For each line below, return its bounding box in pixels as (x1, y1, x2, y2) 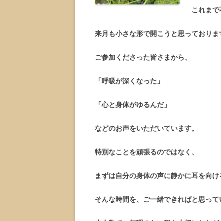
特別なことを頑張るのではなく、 (95, 148, 198, 156)
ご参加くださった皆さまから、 (95, 53, 191, 61)
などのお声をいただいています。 (95, 124, 198, 132)
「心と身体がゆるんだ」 (95, 101, 171, 109)
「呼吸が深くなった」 (95, 77, 164, 85)
